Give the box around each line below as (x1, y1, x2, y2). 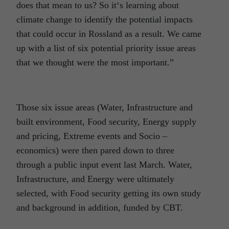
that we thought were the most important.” (16, 57, 174, 68)
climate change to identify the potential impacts (16, 14, 193, 25)
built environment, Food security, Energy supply (16, 117, 196, 127)
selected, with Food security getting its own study (16, 188, 201, 199)
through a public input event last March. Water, (16, 159, 192, 170)
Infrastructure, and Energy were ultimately (16, 174, 174, 185)
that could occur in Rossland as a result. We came (16, 29, 201, 39)
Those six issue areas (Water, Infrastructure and (16, 102, 193, 113)
